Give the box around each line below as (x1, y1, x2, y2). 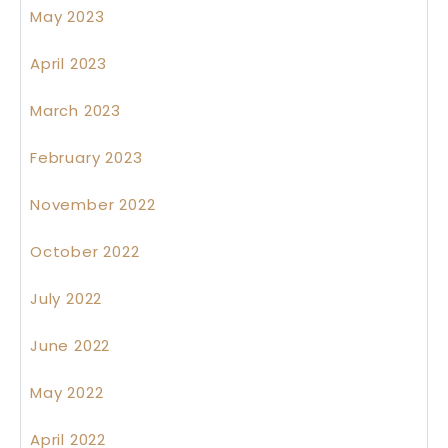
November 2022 (30, 194, 156, 216)
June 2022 (30, 335, 111, 357)
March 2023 (30, 100, 121, 122)
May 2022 (30, 382, 104, 404)
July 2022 (30, 288, 103, 310)
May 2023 (30, 6, 105, 28)
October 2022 (30, 241, 140, 263)
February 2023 (30, 147, 143, 169)
